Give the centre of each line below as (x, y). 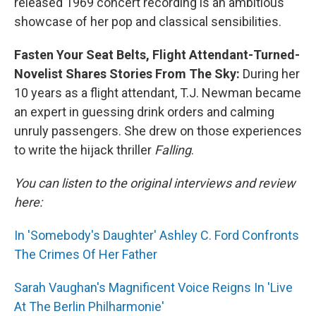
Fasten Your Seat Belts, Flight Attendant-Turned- (157, 55)
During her (270, 74)
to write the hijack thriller (84, 150)
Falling (173, 150)
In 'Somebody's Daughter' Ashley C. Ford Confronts (157, 235)
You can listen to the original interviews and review (155, 183)
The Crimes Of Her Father (86, 254)
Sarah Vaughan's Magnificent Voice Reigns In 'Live (153, 287)
